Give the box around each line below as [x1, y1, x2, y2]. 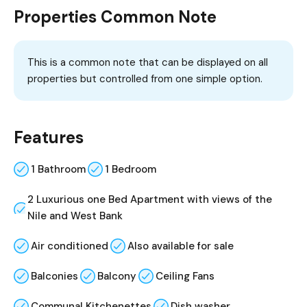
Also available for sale [127, 239, 234, 254]
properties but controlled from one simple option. [27, 72, 262, 86]
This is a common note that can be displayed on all [27, 56, 268, 70]
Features [14, 127, 84, 149]
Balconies [31, 269, 78, 284]
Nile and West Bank [27, 209, 123, 223]
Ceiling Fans [156, 269, 214, 284]
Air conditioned [31, 239, 108, 254]
